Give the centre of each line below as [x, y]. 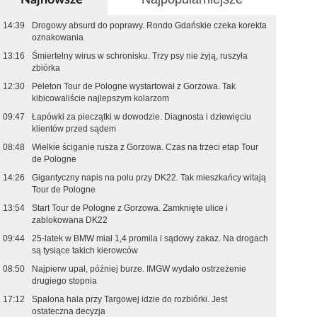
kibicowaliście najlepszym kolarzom [101, 98]
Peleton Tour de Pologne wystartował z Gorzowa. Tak [134, 86]
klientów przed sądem [74, 129]
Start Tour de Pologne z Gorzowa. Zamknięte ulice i [130, 208]
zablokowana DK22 [70, 220]
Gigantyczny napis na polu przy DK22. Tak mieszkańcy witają [149, 178]
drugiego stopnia [65, 281]
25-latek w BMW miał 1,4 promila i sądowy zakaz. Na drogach [150, 238]
